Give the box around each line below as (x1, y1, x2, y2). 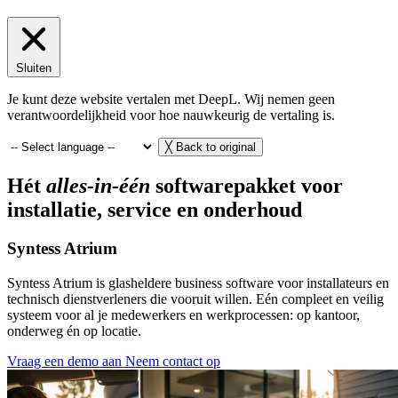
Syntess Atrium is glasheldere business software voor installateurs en (7, 275, 389, 291)
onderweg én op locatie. (7, 323, 141, 339)
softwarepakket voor (150, 173, 343, 197)
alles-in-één (46, 173, 150, 197)
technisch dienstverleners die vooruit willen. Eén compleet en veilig (7, 291, 384, 307)
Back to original (176, 139, 256, 154)
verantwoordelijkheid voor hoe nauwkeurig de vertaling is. (7, 107, 335, 123)
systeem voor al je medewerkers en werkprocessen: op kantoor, (7, 307, 360, 323)
